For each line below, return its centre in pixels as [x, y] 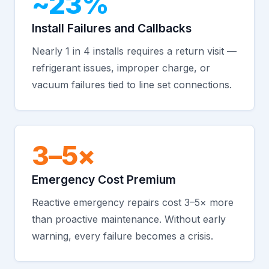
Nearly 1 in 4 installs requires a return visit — [134, 51]
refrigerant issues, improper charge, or [121, 68]
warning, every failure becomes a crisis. [122, 236]
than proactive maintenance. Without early [129, 219]
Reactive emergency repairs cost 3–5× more [133, 202]
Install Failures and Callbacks [112, 28]
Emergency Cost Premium [104, 180]
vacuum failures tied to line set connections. [132, 85]
